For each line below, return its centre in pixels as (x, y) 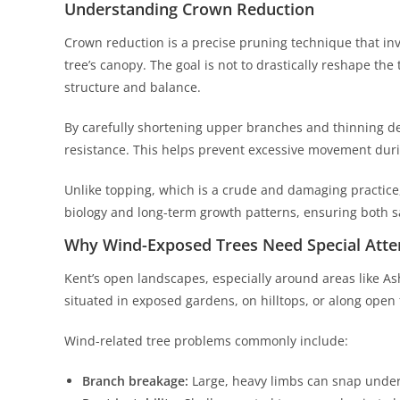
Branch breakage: (135, 381)
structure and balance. (133, 87)
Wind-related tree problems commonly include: (206, 341)
